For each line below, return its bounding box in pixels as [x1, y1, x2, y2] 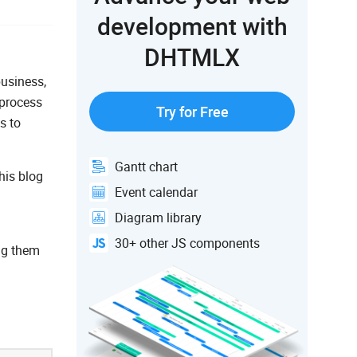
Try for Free [155, 102, 229, 122]
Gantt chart [115, 158, 178, 176]
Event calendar [115, 183, 198, 202]
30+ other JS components [115, 234, 260, 253]
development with [96, 10, 288, 43]
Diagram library [115, 209, 202, 227]
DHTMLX [144, 41, 240, 74]
